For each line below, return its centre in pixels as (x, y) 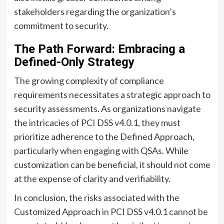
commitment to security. (61, 25)
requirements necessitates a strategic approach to (112, 94)
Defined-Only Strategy (74, 62)
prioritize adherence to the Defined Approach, (104, 136)
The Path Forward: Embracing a (99, 49)
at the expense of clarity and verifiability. (92, 178)
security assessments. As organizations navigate (107, 108)
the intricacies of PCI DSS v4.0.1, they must (97, 122)
